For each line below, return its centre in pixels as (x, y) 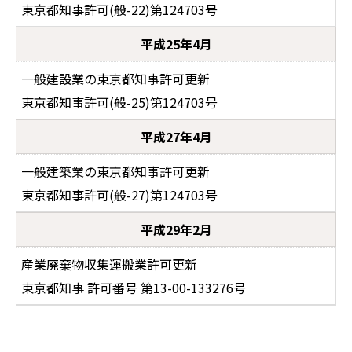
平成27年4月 (176, 137)
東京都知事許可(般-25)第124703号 (119, 102)
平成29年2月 (176, 229)
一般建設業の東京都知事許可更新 (115, 79)
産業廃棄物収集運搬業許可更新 (109, 264)
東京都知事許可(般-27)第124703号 (119, 195)
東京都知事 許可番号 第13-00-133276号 (134, 288)
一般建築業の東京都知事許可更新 (115, 171)
